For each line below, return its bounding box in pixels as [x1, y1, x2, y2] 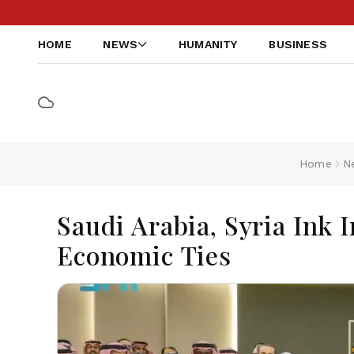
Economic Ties [57, 238, 232, 272]
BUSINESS [269, 37, 327, 51]
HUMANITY [178, 37, 238, 51]
